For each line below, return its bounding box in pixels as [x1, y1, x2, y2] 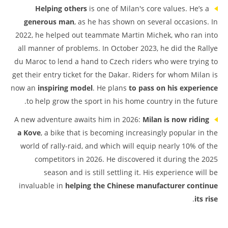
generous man [24, 17, 74, 26]
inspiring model [38, 83, 93, 93]
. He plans [93, 83, 129, 93]
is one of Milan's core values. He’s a [87, 4, 209, 13]
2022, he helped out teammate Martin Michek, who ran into [15, 30, 218, 40]
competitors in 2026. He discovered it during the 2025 [35, 154, 218, 164]
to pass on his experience [129, 83, 218, 93]
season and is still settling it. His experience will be [44, 167, 218, 177]
